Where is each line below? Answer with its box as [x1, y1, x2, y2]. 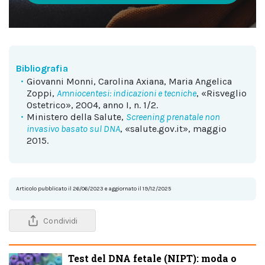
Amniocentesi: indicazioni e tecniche [57, 88, 196, 99]
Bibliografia [16, 63, 68, 74]
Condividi [43, 215, 77, 226]
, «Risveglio [196, 88, 247, 99]
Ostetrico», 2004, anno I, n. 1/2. [27, 99, 158, 111]
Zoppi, [27, 88, 57, 99]
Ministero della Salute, [27, 111, 126, 122]
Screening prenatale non [126, 111, 220, 122]
